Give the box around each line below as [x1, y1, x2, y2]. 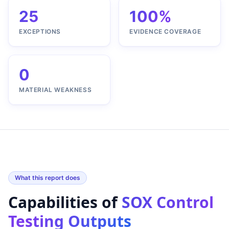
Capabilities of [8, 192, 122, 213]
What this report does [15, 174, 80, 182]
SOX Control [122, 192, 214, 213]
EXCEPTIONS [19, 28, 61, 36]
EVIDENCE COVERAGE [129, 28, 201, 36]
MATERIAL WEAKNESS [19, 86, 92, 94]
